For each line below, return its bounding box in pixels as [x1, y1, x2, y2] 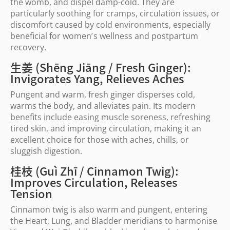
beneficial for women [10, 30, 91, 42]
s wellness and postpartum [93, 30, 199, 42]
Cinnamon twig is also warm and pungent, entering [10, 204, 207, 215]
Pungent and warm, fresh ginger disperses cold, [10, 89, 195, 100]
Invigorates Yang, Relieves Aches [10, 70, 184, 86]
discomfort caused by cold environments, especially [10, 19, 210, 30]
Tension [10, 185, 52, 201]
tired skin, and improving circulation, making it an [10, 123, 201, 134]
